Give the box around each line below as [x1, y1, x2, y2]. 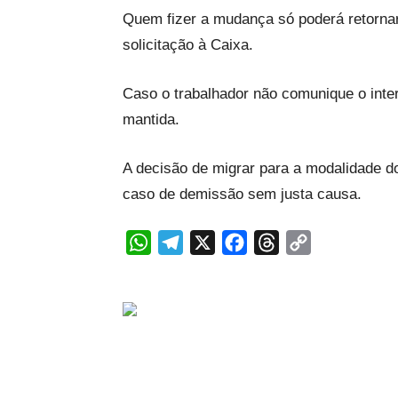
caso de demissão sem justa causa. [123, 186, 362, 203]
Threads [279, 234, 333, 252]
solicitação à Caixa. [123, 36, 253, 54]
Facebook [247, 234, 314, 252]
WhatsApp [151, 234, 220, 252]
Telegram [183, 234, 245, 252]
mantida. [123, 111, 179, 129]
